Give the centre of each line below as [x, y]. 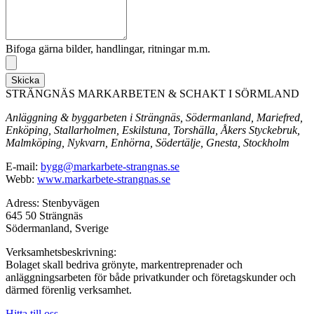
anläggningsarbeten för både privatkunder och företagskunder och [151, 277]
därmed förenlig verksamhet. [69, 289]
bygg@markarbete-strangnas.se [110, 166]
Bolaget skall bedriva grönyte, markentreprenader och [124, 264]
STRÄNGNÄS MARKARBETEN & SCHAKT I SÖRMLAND [152, 93]
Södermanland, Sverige [57, 228]
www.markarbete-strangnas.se [104, 179]
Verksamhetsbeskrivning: [61, 252]
